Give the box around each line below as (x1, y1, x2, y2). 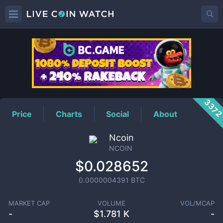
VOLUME (97, 199, 125, 207)
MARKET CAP (8, 199, 50, 207)
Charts (56, 109, 83, 119)
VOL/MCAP (180, 199, 215, 207)
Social (106, 109, 129, 119)
